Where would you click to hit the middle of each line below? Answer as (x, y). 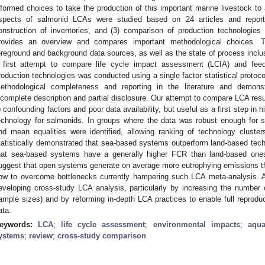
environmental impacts (196, 224)
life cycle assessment (103, 224)
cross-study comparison (102, 235)
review (41, 235)
